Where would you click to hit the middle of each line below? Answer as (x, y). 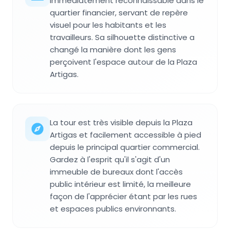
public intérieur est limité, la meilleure (120, 184)
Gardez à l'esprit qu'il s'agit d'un (110, 159)
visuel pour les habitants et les (108, 25)
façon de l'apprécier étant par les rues (123, 196)
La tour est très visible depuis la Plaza (121, 122)
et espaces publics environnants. (113, 208)
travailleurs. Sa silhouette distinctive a (122, 37)
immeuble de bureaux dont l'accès (116, 171)
